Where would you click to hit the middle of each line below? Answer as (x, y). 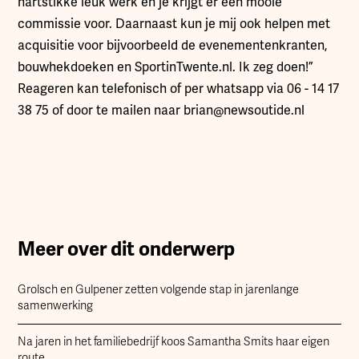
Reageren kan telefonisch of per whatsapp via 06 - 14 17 (179, 89)
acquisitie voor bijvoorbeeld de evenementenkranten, (173, 45)
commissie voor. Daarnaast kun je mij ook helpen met (174, 24)
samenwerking (56, 305)
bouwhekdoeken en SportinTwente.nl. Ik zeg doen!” (165, 67)
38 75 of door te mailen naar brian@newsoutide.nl (161, 110)
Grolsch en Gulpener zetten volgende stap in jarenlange (159, 289)
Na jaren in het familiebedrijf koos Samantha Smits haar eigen (174, 341)
